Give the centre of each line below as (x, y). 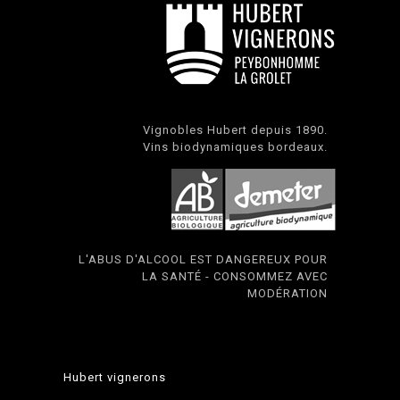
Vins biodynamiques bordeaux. (235, 147)
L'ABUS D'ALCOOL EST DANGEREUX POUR (203, 260)
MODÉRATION (287, 294)
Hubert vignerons (115, 378)
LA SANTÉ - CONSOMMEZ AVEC (234, 277)
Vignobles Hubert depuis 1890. (235, 130)
